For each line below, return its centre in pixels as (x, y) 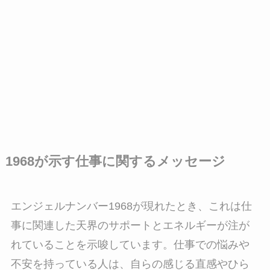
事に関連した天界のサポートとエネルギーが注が (130, 225)
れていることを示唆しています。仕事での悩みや (130, 244)
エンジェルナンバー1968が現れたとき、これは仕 (131, 206)
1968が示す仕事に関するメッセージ (115, 161)
